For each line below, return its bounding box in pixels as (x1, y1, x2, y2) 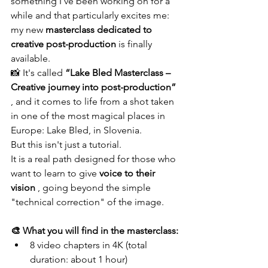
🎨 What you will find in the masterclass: (11, 225, 178, 236)
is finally (116, 38, 154, 50)
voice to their (99, 167, 157, 179)
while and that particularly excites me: (11, 10, 172, 21)
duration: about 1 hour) (30, 254, 127, 265)
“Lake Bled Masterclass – (65, 67, 173, 78)
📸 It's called (11, 67, 65, 78)
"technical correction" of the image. (11, 196, 164, 208)
